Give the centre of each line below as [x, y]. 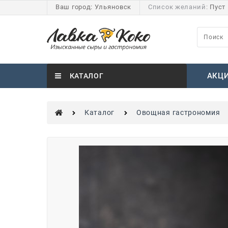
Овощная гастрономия [178, 112]
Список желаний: [179, 7]
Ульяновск [113, 7]
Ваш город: [74, 7]
